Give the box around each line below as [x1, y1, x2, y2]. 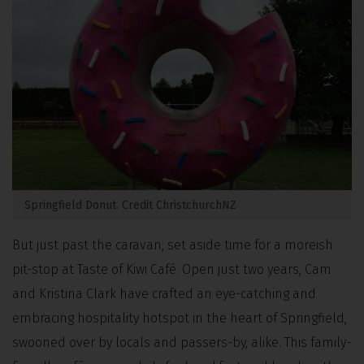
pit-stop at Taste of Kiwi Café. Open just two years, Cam [12, 261, 331, 277]
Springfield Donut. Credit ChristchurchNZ [24, 197, 236, 212]
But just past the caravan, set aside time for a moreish [12, 236, 333, 253]
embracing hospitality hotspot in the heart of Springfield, [12, 310, 347, 326]
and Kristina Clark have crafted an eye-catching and [12, 285, 316, 301]
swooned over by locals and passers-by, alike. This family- [12, 334, 351, 350]
